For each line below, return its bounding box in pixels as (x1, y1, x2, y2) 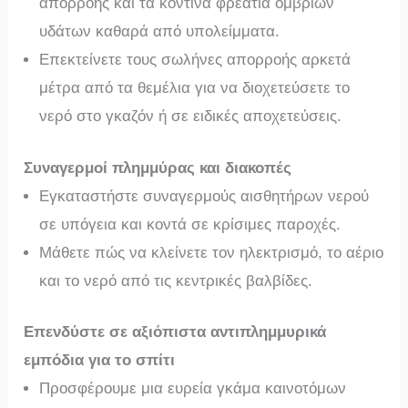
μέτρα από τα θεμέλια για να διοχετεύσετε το (39, 79, 351, 97)
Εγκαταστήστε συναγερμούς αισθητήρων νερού (39, 187, 370, 205)
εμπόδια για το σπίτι (24, 352, 176, 370)
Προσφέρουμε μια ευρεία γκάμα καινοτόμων (39, 380, 347, 398)
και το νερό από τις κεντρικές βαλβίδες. (39, 271, 313, 290)
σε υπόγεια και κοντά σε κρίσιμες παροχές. (39, 215, 342, 233)
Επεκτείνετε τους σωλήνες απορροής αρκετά (39, 51, 352, 69)
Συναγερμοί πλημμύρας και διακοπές (24, 158, 292, 177)
